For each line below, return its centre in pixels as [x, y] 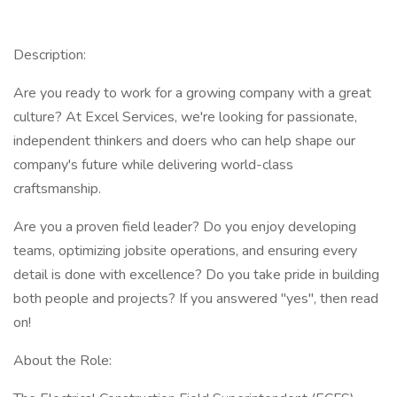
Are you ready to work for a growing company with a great [192, 93]
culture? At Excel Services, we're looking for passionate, [185, 117]
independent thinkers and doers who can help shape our [184, 141]
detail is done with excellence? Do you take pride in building [196, 275]
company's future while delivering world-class [153, 165]
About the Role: [62, 361]
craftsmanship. [57, 189]
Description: [50, 55]
